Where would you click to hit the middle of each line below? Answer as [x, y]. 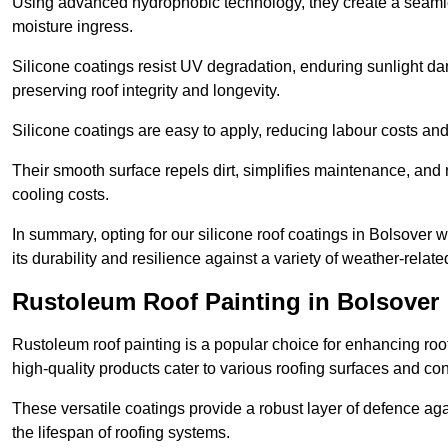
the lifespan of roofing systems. [121, 433]
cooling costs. [60, 195]
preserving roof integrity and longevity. [146, 91]
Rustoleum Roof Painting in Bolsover [225, 302]
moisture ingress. [72, 27]
